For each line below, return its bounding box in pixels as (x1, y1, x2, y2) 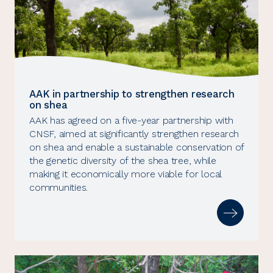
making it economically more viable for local (29, 168, 221, 180)
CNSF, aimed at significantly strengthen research (29, 128, 239, 140)
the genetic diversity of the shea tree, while (29, 155, 216, 167)
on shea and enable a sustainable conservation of (29, 141, 244, 154)
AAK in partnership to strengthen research (29, 88, 235, 101)
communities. (29, 182, 88, 194)
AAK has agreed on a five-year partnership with (29, 115, 233, 127)
